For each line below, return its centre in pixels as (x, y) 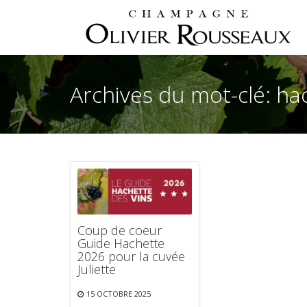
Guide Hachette (121, 244)
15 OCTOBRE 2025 (119, 294)
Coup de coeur (120, 231)
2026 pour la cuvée (131, 257)
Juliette (97, 270)
